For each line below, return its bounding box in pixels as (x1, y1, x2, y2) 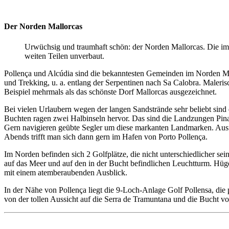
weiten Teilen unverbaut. (25, 51, 104, 60)
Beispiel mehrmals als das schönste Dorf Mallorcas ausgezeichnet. (4, 87, 217, 96)
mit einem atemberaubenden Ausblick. (4, 168, 127, 177)
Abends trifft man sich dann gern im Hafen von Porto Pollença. (4, 132, 208, 141)
